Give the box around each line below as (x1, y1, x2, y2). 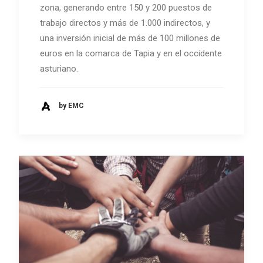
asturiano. (40, 63, 78, 74)
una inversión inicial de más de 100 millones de (40, 32, 220, 43)
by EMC (59, 102, 84, 110)
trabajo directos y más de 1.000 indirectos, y (40, 17, 210, 28)
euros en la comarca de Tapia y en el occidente (40, 48, 222, 59)
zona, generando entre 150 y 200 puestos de (40, 2, 212, 13)
